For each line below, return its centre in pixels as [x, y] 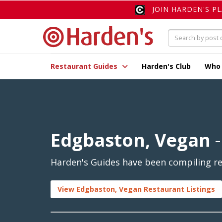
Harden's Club [166, 66]
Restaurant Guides [85, 66]
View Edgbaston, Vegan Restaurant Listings [136, 189]
